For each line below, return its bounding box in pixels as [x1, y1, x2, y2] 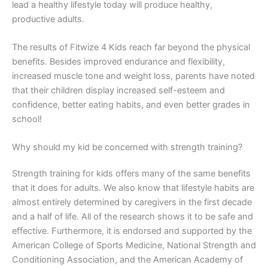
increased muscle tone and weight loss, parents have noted [12, 71, 255, 82]
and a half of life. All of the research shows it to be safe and [12, 211, 253, 223]
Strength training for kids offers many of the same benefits [12, 168, 251, 179]
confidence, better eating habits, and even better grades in [12, 99, 250, 111]
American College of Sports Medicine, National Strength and [12, 240, 256, 251]
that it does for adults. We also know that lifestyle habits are [12, 182, 254, 194]
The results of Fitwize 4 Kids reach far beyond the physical [12, 42, 250, 53]
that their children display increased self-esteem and [12, 85, 225, 96]
